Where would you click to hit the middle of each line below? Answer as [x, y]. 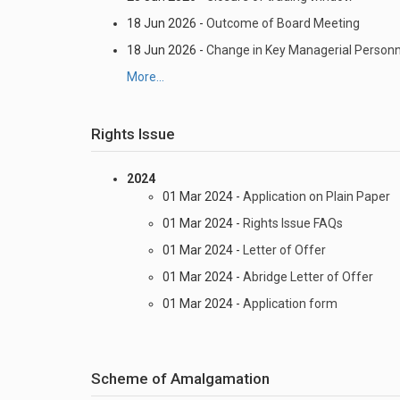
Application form [290, 304]
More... [146, 77]
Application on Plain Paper [317, 196]
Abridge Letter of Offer [308, 277]
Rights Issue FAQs [293, 223]
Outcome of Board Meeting [283, 23]
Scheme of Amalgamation [180, 379]
